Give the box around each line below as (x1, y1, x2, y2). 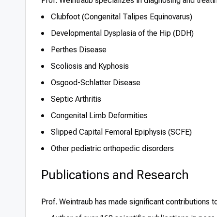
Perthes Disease (51, 45, 107, 54)
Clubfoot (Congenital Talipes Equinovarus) (51, 12, 192, 21)
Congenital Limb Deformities (51, 111, 148, 120)
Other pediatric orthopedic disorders (51, 144, 174, 153)
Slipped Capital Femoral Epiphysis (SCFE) (51, 127, 192, 137)
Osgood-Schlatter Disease (51, 78, 140, 87)
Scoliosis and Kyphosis (51, 62, 129, 71)
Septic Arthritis (51, 94, 101, 104)
